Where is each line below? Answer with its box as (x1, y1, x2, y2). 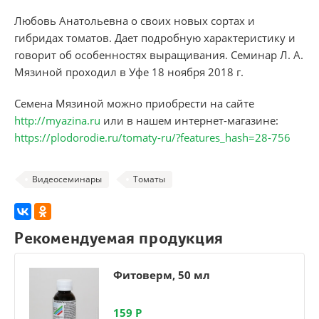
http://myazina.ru (14, 113, 100, 127)
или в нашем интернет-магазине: (100, 113, 278, 127)
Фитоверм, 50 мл (113, 267, 210, 282)
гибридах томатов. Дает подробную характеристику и (14, 30, 296, 45)
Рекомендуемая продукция (14, 228, 224, 248)
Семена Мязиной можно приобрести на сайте (14, 95, 254, 110)
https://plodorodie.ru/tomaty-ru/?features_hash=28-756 (14, 130, 291, 145)
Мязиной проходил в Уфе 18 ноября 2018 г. (14, 64, 244, 79)
